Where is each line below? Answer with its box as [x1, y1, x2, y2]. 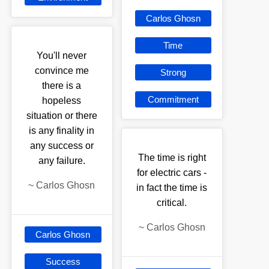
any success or [29, 140, 94, 151]
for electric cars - [137, 167, 207, 178]
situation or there [26, 110, 97, 121]
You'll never [37, 50, 87, 61]
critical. [157, 197, 187, 208]
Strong [160, 67, 186, 77]
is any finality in [29, 125, 95, 136]
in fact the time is [136, 182, 208, 193]
